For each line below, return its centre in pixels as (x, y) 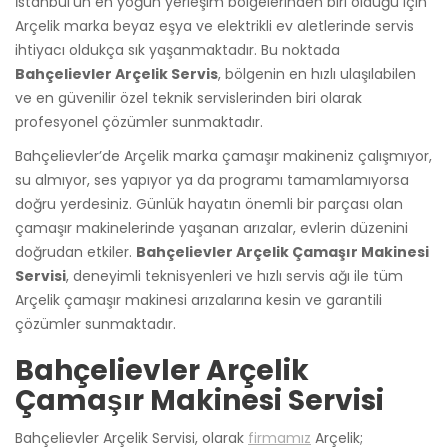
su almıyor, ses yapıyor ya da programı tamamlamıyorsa (212, 179)
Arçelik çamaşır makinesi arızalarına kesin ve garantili (198, 299)
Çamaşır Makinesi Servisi (199, 400)
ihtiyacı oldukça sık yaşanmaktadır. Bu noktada (177, 49)
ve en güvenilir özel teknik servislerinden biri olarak (188, 97)
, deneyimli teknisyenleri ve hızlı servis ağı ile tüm (234, 275)
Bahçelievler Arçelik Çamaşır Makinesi (282, 251)
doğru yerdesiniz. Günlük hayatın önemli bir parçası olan (209, 203)
